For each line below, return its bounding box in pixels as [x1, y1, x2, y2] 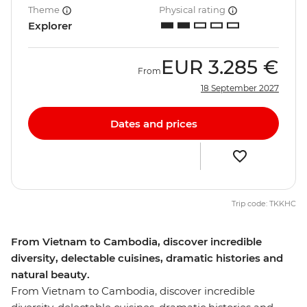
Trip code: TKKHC [232, 199, 296, 209]
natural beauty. [11, 268, 90, 282]
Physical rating [159, 4, 228, 16]
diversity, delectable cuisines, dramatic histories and [11, 251, 283, 265]
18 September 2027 [201, 83, 279, 94]
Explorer [28, 19, 72, 33]
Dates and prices [110, 116, 197, 130]
